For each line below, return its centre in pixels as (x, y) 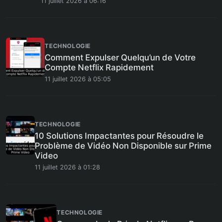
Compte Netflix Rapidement (99, 67)
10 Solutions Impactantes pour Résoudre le (119, 136)
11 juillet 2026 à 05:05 (78, 79)
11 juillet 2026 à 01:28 (68, 167)
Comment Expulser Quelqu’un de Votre (120, 57)
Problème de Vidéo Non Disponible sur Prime (123, 146)
